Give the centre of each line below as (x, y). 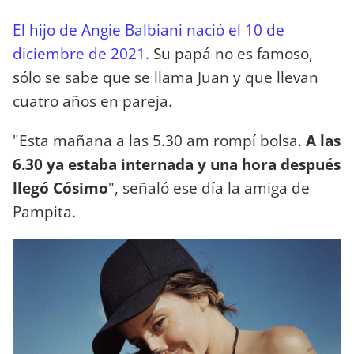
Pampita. (44, 211)
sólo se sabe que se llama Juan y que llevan (166, 77)
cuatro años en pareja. (94, 101)
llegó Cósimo (60, 187)
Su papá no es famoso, (233, 54)
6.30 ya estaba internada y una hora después (177, 164)
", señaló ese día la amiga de (209, 187)
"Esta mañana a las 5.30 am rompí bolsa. (157, 140)
